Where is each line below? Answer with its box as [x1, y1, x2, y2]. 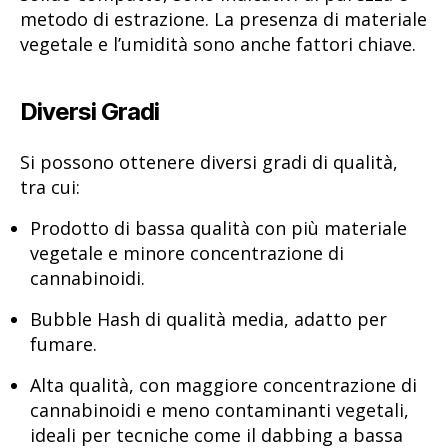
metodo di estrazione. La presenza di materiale [20, 6, 427, 31]
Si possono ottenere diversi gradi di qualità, [20, 149, 398, 174]
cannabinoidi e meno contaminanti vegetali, [30, 398, 409, 423]
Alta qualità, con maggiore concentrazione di [30, 373, 417, 398]
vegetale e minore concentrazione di [30, 240, 344, 265]
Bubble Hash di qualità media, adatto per [30, 307, 387, 332]
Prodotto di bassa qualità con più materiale [30, 215, 407, 240]
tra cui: [20, 174, 80, 199]
